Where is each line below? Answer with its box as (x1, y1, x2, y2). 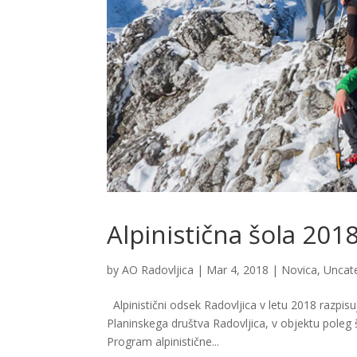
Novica (281, 262, 318, 278)
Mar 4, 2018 (206, 262, 269, 278)
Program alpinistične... (107, 334, 220, 350)
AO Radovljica (122, 262, 194, 278)
